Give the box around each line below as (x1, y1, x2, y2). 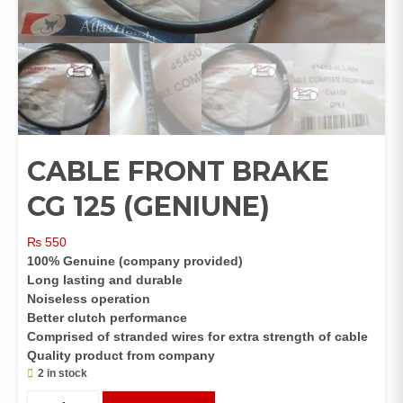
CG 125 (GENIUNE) (27, 190, 270, 224)
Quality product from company (27, 348, 219, 363)
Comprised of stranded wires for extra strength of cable (27, 329, 368, 345)
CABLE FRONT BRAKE (27, 155, 329, 189)
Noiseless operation (27, 291, 150, 307)
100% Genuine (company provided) (27, 254, 250, 269)
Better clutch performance (27, 310, 187, 326)
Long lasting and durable (27, 273, 183, 288)
